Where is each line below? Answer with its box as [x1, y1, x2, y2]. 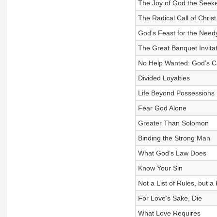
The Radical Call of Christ [138, 14, 216, 22]
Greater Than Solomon [138, 119, 209, 127]
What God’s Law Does [138, 149, 206, 157]
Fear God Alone [138, 104, 186, 112]
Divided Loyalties [138, 74, 190, 82]
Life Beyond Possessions [138, 89, 215, 97]
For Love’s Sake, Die [138, 194, 202, 202]
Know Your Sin [138, 164, 183, 172]
